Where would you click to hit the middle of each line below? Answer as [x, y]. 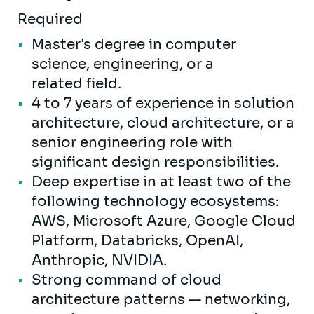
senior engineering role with [132, 142]
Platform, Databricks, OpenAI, [137, 240]
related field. [78, 83]
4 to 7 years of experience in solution [163, 103]
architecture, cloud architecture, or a [163, 123]
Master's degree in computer [134, 44]
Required [52, 19]
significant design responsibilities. [157, 162]
